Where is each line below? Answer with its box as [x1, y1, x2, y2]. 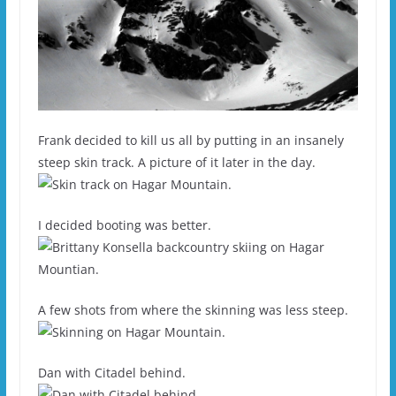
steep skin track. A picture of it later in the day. [37, 153, 316, 171]
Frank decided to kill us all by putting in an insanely [37, 131, 344, 148]
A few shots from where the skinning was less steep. [37, 301, 348, 318]
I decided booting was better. [37, 216, 211, 233]
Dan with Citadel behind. [37, 363, 186, 381]
